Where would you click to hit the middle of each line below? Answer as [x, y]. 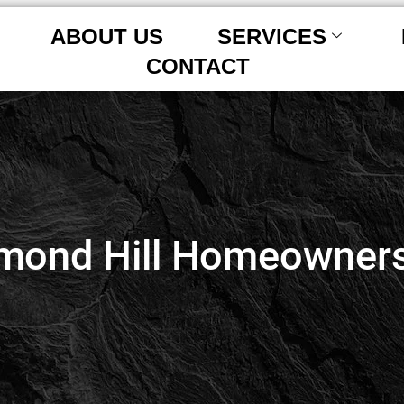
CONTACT [198, 67]
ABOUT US [107, 37]
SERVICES [272, 37]
